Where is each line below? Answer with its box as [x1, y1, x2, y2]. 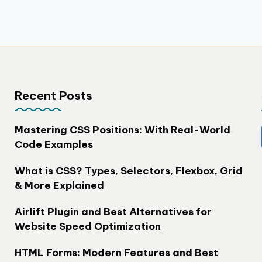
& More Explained [14, 179, 104, 192]
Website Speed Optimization [14, 220, 161, 233]
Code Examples [14, 138, 93, 151]
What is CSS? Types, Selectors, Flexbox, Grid [14, 164, 243, 177]
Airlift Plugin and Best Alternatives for [14, 205, 212, 218]
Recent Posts [14, 88, 92, 103]
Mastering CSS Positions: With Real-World [14, 123, 230, 136]
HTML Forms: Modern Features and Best [14, 246, 218, 259]
